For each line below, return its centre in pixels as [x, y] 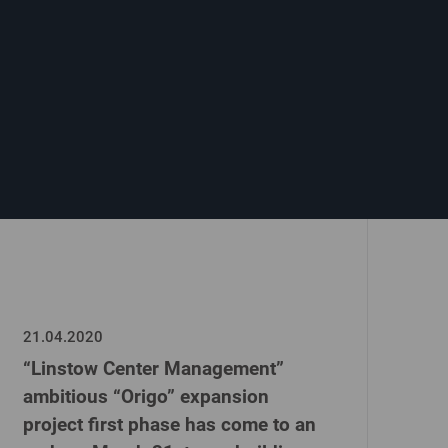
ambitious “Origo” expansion [146, 396]
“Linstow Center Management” [153, 368]
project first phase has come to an [169, 424]
